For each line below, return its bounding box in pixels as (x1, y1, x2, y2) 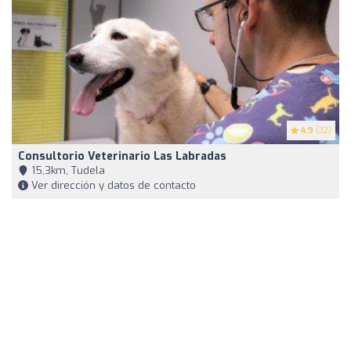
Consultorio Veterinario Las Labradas (18, 149, 226, 165)
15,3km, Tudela (28, 164, 105, 178)
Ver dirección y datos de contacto (28, 179, 196, 193)
